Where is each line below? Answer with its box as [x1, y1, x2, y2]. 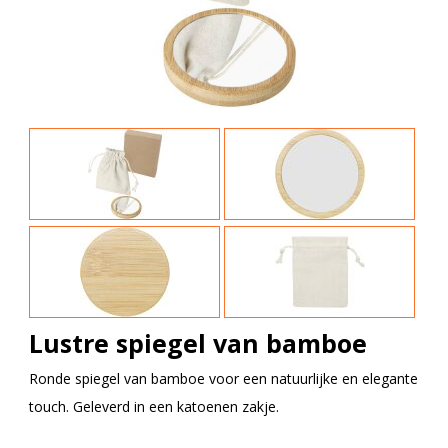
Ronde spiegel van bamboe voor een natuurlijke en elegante [29, 369, 418, 389]
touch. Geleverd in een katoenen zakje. [29, 397, 279, 417]
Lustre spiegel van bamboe [29, 326, 367, 361]
